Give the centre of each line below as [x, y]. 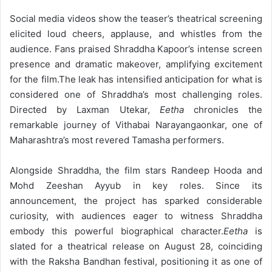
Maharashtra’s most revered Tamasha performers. [117, 140]
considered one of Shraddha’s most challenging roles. [136, 94]
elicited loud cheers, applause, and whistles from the [136, 33]
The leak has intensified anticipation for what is [161, 79]
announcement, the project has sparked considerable [136, 200]
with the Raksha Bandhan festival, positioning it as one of [136, 261]
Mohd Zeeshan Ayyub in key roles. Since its [136, 185]
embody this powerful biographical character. [117, 231]
